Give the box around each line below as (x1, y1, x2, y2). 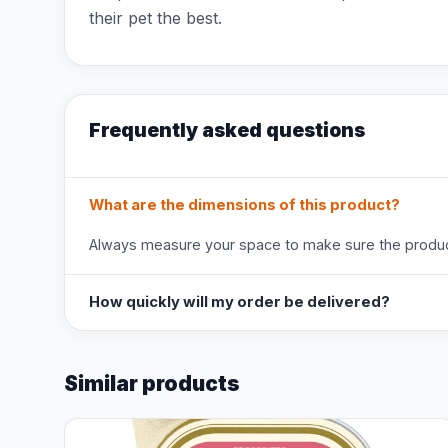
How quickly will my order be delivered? (89, 293, 390, 311)
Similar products (64, 371, 240, 396)
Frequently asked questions (89, 118, 365, 142)
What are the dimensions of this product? (89, 196, 400, 214)
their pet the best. (89, 8, 222, 28)
